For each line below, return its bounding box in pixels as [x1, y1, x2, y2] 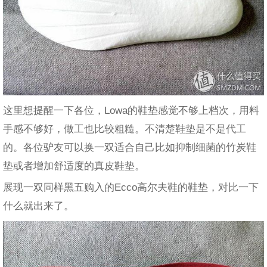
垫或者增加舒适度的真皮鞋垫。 [3, 160, 145, 172]
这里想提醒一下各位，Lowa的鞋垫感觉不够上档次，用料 [3, 104, 259, 117]
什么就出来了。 [3, 200, 74, 212]
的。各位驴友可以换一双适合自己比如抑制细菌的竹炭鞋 [3, 141, 256, 154]
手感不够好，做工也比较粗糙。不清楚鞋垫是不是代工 [3, 123, 246, 135]
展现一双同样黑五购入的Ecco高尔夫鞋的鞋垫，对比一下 [3, 181, 259, 194]
